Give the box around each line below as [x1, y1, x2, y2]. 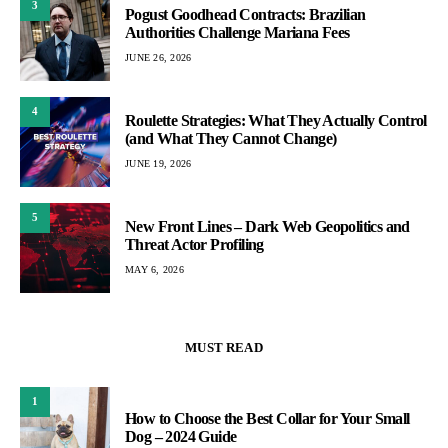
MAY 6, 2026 [125, 264, 184, 275]
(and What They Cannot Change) [125, 130, 337, 147]
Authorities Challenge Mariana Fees [125, 24, 350, 41]
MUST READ [185, 339, 263, 355]
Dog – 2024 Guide [125, 427, 237, 445]
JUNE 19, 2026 [125, 158, 192, 169]
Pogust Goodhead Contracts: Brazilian [125, 6, 366, 23]
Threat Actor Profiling [125, 236, 264, 253]
